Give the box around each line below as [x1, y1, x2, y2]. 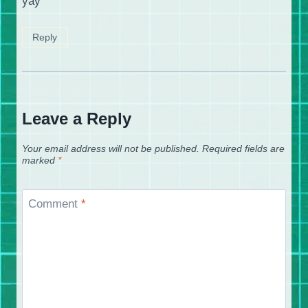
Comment [27, 197, 81, 210]
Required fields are [202, 144, 285, 155]
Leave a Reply [22, 109, 131, 129]
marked [22, 155, 58, 166]
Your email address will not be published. [22, 144, 199, 155]
